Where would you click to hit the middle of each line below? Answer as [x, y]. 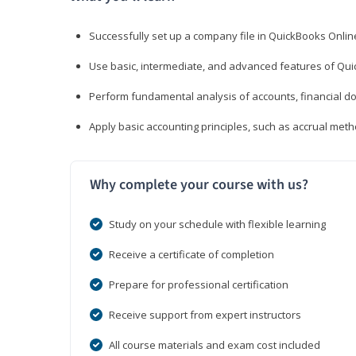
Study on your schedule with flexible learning [217, 224]
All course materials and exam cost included [215, 345]
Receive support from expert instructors [205, 315]
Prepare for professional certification [199, 285]
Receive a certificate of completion [192, 255]
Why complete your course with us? [199, 185]
